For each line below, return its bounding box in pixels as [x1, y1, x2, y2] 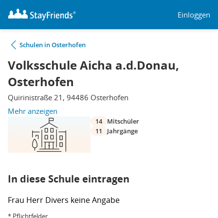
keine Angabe [71, 195, 120, 205]
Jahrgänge [107, 127, 138, 135]
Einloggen [178, 9, 210, 19]
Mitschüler [107, 117, 139, 126]
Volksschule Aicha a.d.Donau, [8, 57, 179, 73]
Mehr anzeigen [8, 106, 57, 116]
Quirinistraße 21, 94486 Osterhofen [8, 92, 128, 102]
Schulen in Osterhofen [19, 40, 86, 49]
